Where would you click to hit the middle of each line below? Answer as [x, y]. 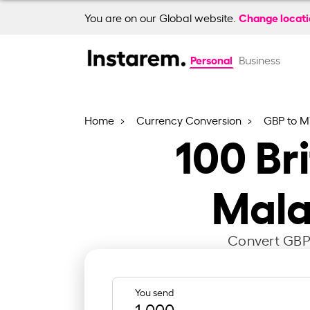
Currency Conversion [190, 120]
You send [154, 291]
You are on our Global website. [162, 17]
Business [259, 60]
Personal [211, 59]
